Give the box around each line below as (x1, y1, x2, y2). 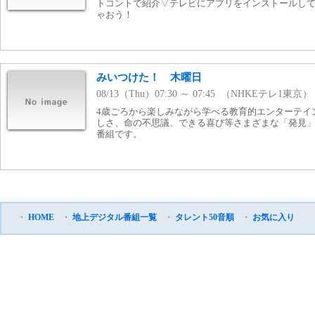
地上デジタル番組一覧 (72, 212, 157, 223)
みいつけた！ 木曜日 (96, 72, 202, 84)
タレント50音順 (175, 212, 234, 223)
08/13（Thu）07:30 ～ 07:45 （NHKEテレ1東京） (96, 89, 312, 100)
